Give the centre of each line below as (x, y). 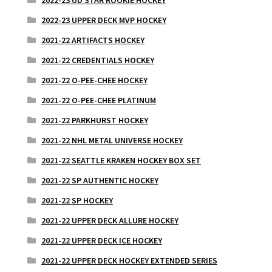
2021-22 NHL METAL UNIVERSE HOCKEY (112, 140)
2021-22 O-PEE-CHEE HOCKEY (94, 80)
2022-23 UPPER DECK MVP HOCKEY (104, 20)
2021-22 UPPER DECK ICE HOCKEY (101, 240)
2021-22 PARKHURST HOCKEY (94, 120)
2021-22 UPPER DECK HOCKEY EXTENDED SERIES (129, 260)
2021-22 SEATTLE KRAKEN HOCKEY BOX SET (121, 160)
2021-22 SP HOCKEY (77, 200)
